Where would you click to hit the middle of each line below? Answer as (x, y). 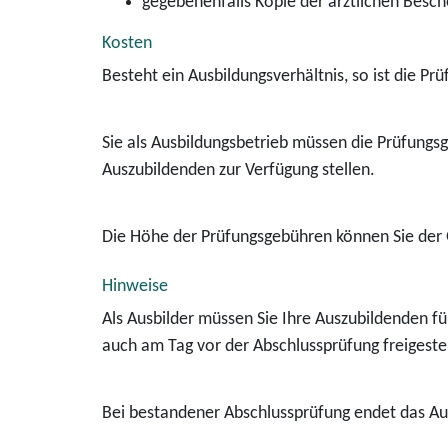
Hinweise (135, 286)
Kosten (127, 43)
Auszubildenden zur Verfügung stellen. (238, 170)
